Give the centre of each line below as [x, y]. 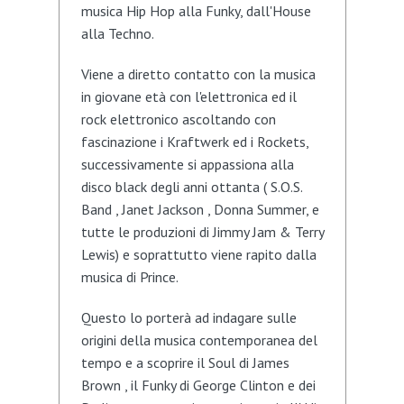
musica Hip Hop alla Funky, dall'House [196, 11]
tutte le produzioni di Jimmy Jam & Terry [202, 232]
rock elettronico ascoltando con [178, 119]
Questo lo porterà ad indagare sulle [188, 318]
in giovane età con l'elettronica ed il [188, 97]
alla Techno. [117, 34]
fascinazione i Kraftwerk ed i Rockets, [194, 142]
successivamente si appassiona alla [187, 165]
